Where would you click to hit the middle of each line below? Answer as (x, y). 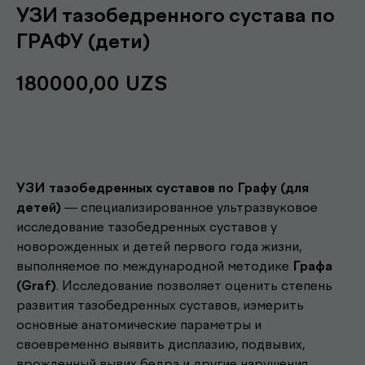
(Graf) (36, 285)
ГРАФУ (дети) (84, 41)
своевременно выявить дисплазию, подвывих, (161, 344)
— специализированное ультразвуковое (189, 207)
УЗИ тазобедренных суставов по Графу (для (163, 187)
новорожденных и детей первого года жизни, (159, 246)
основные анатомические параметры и (139, 324)
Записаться (182, 132)
